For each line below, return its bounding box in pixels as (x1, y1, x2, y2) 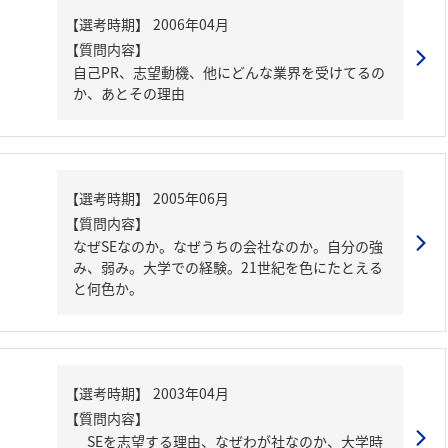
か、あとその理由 (73, 83, 185, 103)
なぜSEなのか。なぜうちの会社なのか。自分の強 (73, 236, 383, 256)
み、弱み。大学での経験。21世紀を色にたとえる (73, 257, 383, 277)
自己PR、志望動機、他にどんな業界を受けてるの (73, 62, 385, 82)
